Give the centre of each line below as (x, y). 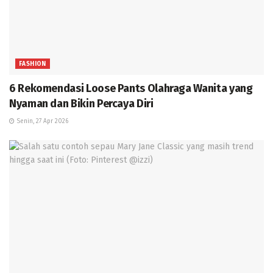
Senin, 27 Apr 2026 (41, 121)
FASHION (33, 64)
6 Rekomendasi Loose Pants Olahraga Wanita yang (131, 88)
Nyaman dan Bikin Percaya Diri (81, 103)
